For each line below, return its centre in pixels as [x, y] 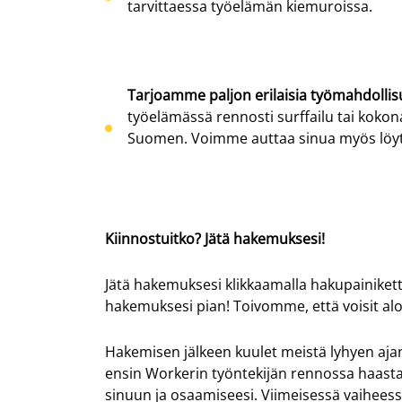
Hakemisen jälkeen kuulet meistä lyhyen [240, 352]
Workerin [177, 374]
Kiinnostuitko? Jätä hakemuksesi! [215, 239]
